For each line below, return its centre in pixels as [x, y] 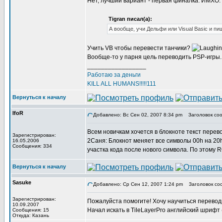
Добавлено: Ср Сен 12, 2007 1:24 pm [138, 184]
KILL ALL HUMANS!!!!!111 [122, 84]
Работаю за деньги [114, 75]
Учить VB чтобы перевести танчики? [139, 48]
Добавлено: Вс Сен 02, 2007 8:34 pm [138, 115]
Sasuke [22, 182]
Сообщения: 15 [31, 210]
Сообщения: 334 [32, 146]
